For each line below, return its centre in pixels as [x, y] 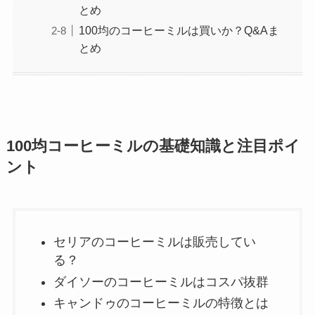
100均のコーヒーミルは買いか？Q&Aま [179, 30]
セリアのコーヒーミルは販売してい [154, 242]
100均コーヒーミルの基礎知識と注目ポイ [153, 146]
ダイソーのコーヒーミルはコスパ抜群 [161, 282]
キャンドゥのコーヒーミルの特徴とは [161, 303]
